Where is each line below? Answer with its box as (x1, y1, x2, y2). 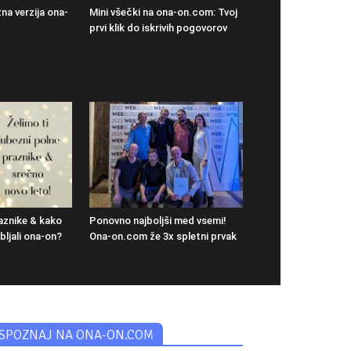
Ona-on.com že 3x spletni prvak (89, 230, 237, 243)
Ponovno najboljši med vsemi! (89, 215, 226, 227)
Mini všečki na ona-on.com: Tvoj (89, 6, 237, 19)
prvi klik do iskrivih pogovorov (89, 22, 227, 34)
